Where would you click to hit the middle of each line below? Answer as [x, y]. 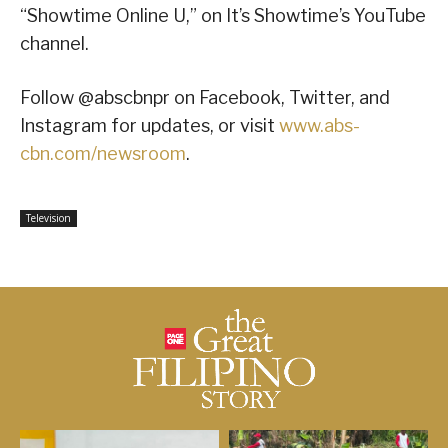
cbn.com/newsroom [103, 153]
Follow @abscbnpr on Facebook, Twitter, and [205, 97]
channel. [54, 43]
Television [48, 217]
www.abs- [319, 125]
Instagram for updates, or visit [149, 125]
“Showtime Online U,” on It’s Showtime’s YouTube [223, 15]
